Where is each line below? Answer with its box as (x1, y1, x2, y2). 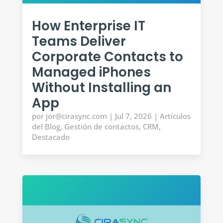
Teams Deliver (31, 32, 126, 50)
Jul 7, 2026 (114, 111, 152, 121)
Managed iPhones (31, 63, 151, 81)
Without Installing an (31, 78, 171, 97)
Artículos (159, 111, 191, 121)
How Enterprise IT (31, 16, 145, 35)
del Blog (31, 121, 60, 131)
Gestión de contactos (64, 121, 139, 131)
